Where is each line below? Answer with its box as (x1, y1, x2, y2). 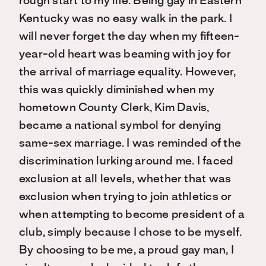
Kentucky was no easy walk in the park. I (19, 14, 233, 24)
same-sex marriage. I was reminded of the (19, 138, 242, 149)
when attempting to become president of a (19, 210, 245, 220)
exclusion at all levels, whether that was (19, 174, 232, 185)
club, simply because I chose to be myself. (19, 227, 242, 238)
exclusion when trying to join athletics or (19, 192, 232, 202)
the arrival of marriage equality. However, (19, 67, 236, 78)
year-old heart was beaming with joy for (19, 49, 231, 60)
